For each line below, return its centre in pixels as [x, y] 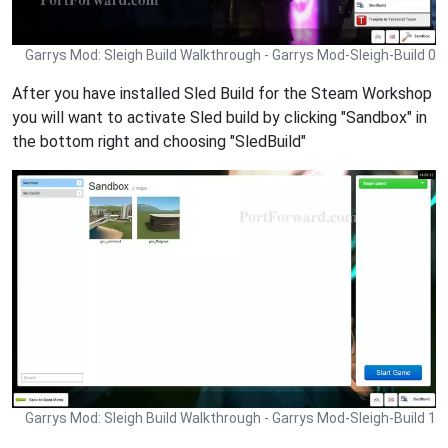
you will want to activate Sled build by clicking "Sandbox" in [219, 117]
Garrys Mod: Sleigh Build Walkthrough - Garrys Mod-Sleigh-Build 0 [230, 54]
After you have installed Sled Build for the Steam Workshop [222, 93]
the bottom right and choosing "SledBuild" [159, 141]
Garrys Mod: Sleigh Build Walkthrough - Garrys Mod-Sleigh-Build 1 [230, 417]
